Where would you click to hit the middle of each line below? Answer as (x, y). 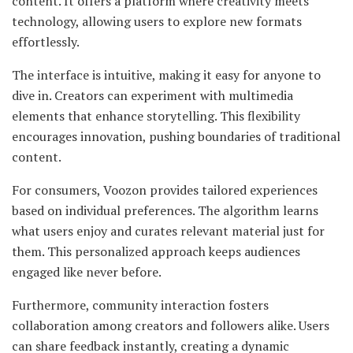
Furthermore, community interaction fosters (140, 305)
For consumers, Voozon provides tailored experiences (165, 190)
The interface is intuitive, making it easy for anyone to (166, 75)
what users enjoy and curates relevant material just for (168, 231)
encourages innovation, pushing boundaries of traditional (176, 137)
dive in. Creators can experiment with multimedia (152, 96)
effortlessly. (46, 42)
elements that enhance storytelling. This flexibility (156, 116)
